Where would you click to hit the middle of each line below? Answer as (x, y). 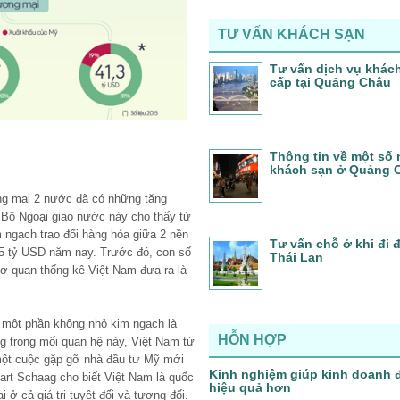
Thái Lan (296, 257)
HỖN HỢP (252, 340)
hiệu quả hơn (250, 387)
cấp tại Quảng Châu (330, 82)
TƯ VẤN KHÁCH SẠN (292, 34)
